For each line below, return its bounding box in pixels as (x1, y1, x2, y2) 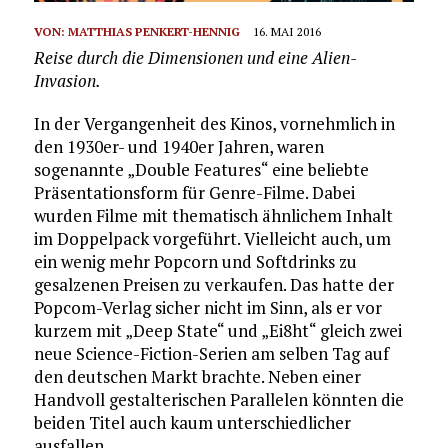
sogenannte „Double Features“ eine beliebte (33, 157, 369, 181)
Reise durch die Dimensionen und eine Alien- (33, 45, 357, 69)
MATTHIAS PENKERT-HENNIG (67, 23, 240, 39)
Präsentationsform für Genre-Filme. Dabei (33, 180, 355, 204)
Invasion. (33, 68, 101, 92)
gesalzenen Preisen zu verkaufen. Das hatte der (33, 272, 394, 296)
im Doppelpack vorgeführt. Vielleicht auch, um (33, 226, 391, 250)
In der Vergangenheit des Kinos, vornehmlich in (33, 111, 395, 135)
